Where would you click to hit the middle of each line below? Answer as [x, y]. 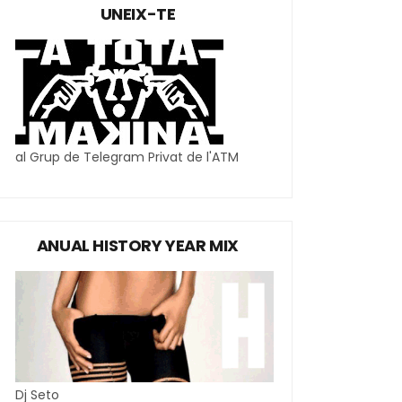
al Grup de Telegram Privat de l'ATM [127, 157]
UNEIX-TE [138, 14]
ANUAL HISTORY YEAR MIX [138, 245]
